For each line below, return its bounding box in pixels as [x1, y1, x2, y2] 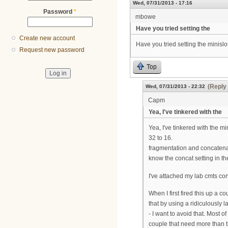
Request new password [19, 46, 85, 54]
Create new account [19, 35, 75, 42]
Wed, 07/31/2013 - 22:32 [146, 83, 205, 89]
